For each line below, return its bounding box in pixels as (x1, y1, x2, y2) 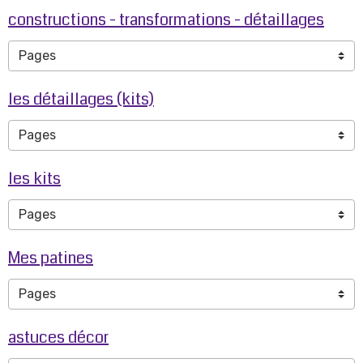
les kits (8, 167, 61, 190)
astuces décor (8, 326, 109, 349)
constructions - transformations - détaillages (8, 8, 324, 32)
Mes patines (8, 246, 93, 270)
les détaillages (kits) (8, 88, 154, 111)
